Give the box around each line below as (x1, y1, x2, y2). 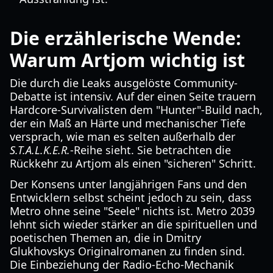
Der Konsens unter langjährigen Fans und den (10, 177, 247, 191)
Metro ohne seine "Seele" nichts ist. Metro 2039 (10, 204, 255, 218)
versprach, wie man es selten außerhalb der (10, 129, 235, 144)
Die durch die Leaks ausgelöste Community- (10, 76, 238, 90)
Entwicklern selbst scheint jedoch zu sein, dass (10, 190, 252, 205)
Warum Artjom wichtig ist (10, 48, 245, 73)
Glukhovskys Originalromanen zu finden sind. (10, 244, 245, 258)
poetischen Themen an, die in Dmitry (10, 230, 201, 245)
